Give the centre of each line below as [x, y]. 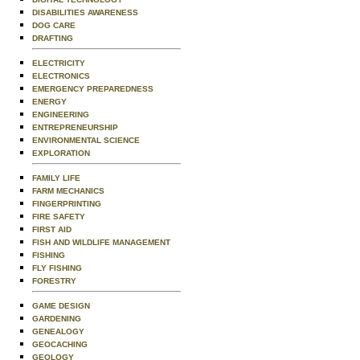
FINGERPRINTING [67, 204]
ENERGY [49, 102]
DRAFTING [53, 38]
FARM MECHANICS [68, 191]
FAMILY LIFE [56, 178]
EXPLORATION [61, 153]
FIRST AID [52, 229]
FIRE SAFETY [59, 217]
